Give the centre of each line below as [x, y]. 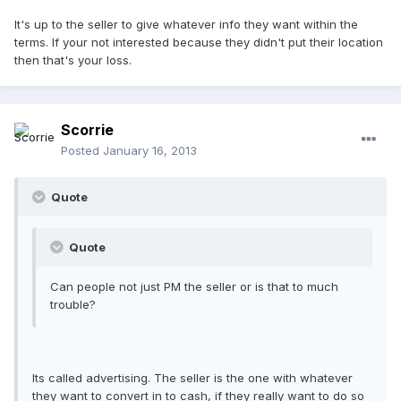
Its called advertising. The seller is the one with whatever [192, 378]
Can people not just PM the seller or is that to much [194, 287]
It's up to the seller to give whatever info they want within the [186, 24]
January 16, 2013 [150, 151]
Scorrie [87, 130]
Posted [82, 151]
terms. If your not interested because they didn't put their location [199, 42]
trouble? [73, 305]
